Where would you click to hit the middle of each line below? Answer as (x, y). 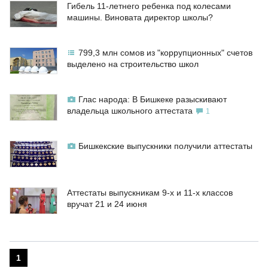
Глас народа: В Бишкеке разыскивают (153, 100)
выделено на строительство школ (133, 64)
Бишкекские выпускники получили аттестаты (165, 146)
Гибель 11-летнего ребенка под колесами (149, 6)
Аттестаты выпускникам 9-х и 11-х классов (150, 193)
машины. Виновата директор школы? (140, 18)
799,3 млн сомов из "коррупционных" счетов (165, 53)
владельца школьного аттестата (130, 111)
